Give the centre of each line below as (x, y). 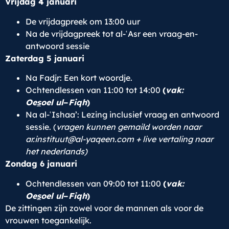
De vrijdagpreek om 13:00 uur (83, 21)
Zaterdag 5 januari (45, 58)
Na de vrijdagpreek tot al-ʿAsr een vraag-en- (112, 33)
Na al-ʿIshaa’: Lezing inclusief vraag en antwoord (122, 115)
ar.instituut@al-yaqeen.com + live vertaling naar (119, 139)
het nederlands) (56, 152)
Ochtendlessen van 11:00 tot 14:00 (94, 90)
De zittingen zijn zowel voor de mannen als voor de (104, 208)
